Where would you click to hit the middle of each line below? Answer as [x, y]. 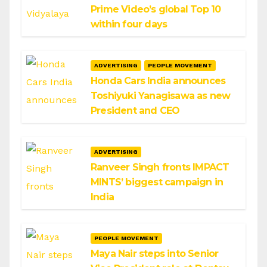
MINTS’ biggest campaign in [157, 182]
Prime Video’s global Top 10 [156, 9]
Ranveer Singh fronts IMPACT [160, 167]
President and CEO [135, 110]
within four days [129, 24]
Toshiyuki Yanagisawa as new [161, 95]
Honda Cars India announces [158, 80]
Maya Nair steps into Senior [155, 253]
